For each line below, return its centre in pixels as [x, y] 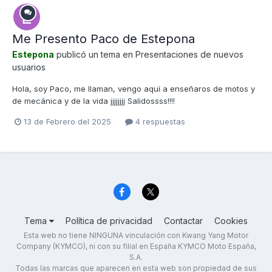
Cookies [231, 220]
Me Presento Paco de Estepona [104, 39]
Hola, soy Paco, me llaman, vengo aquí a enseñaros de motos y [134, 89]
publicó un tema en [95, 54]
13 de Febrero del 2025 [67, 122]
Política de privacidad [109, 220]
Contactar [183, 220]
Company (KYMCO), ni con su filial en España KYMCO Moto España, [136, 246]
